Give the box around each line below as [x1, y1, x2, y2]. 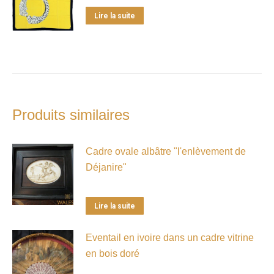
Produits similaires [12, 106, 130, 123]
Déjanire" [86, 161, 127, 172]
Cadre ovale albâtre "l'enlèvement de [86, 146, 246, 157]
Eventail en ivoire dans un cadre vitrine [86, 232, 254, 243]
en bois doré [86, 248, 139, 259]
